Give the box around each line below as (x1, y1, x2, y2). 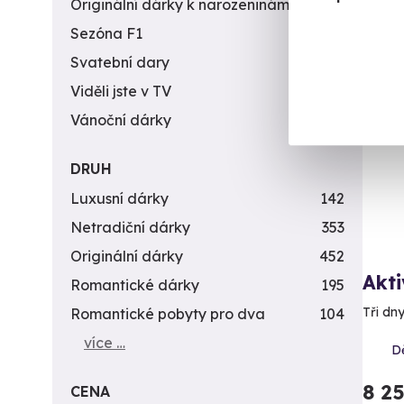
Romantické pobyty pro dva (70, 305, 265, 323)
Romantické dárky (70, 276, 199, 294)
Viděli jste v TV (70, 82, 171, 100)
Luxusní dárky (70, 189, 169, 207)
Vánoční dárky (70, 111, 171, 129)
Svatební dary (70, 53, 170, 71)
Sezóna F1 (70, 24, 142, 42)
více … (84, 334, 125, 352)
